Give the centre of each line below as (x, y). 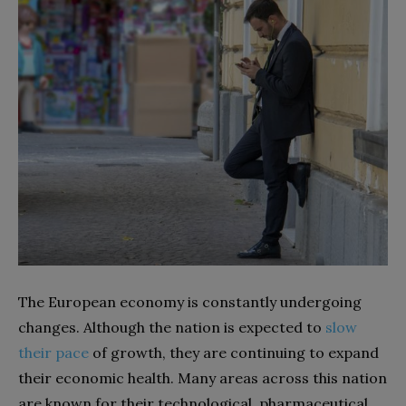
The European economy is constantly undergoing (190, 302)
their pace (53, 353)
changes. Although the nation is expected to (172, 327)
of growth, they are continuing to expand (234, 353)
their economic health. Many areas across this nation (203, 378)
